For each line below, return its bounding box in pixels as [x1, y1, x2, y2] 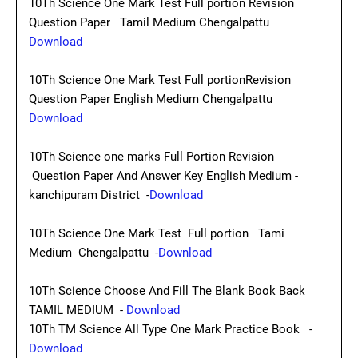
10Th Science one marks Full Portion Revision [29, 149, 277, 164]
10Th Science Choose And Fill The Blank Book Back [29, 284, 305, 298]
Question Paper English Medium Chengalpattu [29, 92, 272, 106]
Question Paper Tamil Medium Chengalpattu [29, 15, 272, 30]
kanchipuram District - [29, 188, 149, 202]
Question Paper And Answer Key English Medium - [29, 169, 298, 183]
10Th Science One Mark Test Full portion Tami [29, 226, 284, 241]
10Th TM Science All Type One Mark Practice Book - [29, 322, 312, 336]
